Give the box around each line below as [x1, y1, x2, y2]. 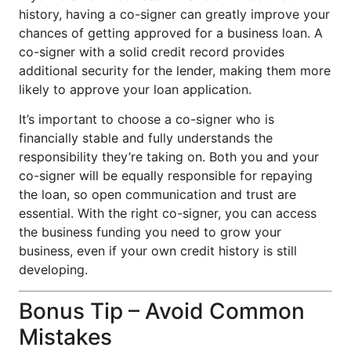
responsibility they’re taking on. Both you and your [19, 149, 319, 165]
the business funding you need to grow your [19, 224, 281, 241]
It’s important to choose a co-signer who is [19, 111, 274, 128]
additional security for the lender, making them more [19, 63, 331, 79]
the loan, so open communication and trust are [19, 186, 296, 203]
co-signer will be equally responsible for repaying [19, 168, 313, 184]
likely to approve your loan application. [19, 81, 251, 98]
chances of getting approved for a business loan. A [19, 25, 323, 42]
